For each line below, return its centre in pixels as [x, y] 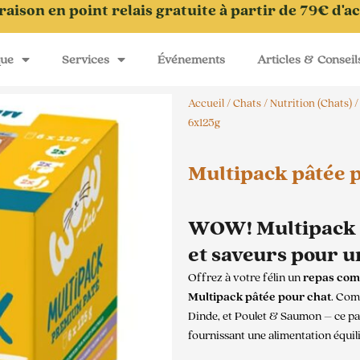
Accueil [206, 104]
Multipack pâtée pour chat [260, 297]
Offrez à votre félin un [245, 277]
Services [85, 59]
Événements [191, 59]
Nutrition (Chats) [311, 104]
